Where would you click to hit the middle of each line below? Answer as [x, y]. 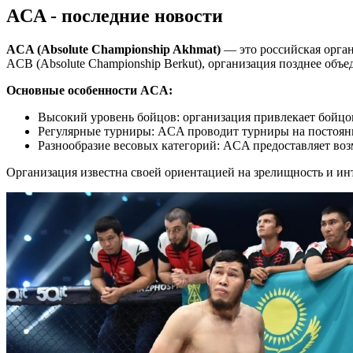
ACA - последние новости [115, 15]
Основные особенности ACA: [89, 90]
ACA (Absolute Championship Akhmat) [113, 49]
